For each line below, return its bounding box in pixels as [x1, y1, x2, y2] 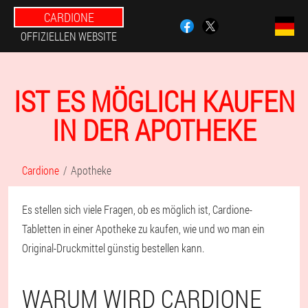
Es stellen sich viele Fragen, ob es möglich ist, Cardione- [22, 202, 252, 217]
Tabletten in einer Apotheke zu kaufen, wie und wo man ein [22, 221, 265, 236]
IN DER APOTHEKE [52, 111, 256, 148]
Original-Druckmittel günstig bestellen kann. [22, 241, 204, 255]
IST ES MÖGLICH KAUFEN [13, 82, 295, 120]
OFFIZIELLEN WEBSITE [21, 29, 117, 43]
